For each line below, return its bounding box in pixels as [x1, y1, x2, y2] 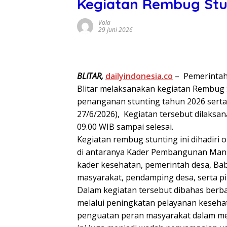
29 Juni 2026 [98, 25, 133, 34]
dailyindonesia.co [105, 70, 173, 82]
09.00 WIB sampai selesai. [77, 121, 173, 133]
